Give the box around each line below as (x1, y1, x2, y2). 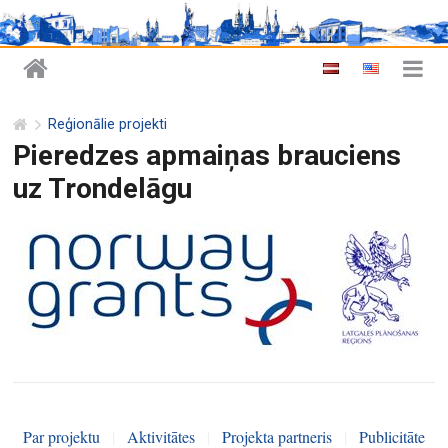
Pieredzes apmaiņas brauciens (13, 138, 402, 172)
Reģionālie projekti (48, 116, 168, 134)
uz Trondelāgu (13, 171, 193, 205)
